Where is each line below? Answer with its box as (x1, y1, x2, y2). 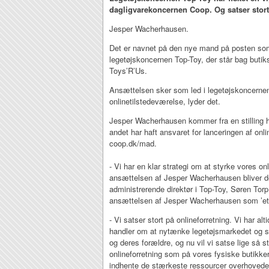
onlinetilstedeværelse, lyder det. (109, 95, 220, 107)
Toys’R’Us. (109, 65, 147, 76)
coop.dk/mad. (109, 138, 157, 149)
